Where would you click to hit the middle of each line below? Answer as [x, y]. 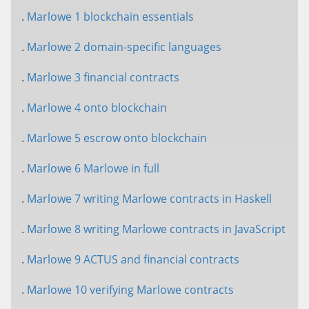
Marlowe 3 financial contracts [103, 77]
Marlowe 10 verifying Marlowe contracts [130, 290]
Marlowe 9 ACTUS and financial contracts [133, 259]
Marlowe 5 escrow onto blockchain [117, 138]
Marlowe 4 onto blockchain [97, 108]
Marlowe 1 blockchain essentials [110, 17]
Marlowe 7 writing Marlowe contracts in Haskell [149, 199]
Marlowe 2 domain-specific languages [124, 47]
